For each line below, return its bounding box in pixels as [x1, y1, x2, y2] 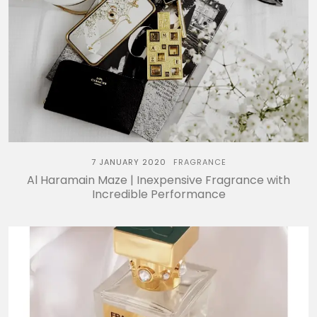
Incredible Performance [91, 186, 226, 203]
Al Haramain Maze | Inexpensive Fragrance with [27, 172, 290, 189]
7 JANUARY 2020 [91, 156, 166, 168]
